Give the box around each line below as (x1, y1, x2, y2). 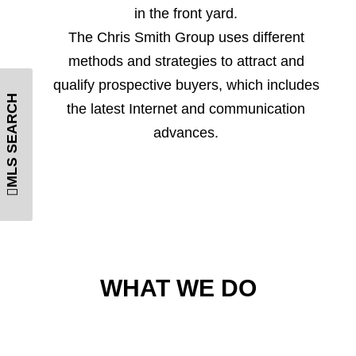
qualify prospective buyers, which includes (52, 77, 319, 93)
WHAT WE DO (99, 275, 257, 301)
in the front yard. (134, 6, 238, 21)
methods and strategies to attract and (68, 53, 304, 69)
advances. (153, 125, 219, 141)
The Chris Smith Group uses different (68, 29, 304, 45)
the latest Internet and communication (67, 101, 305, 117)
